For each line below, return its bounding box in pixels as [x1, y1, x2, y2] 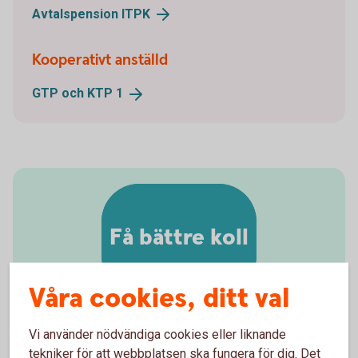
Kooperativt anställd [32, 50, 168, 71]
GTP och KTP [32, 86, 116, 101]
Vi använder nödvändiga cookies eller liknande [29, 326, 286, 342]
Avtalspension [32, 6, 121, 22]
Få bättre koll [109, 222, 249, 253]
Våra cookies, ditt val [29, 280, 289, 317]
